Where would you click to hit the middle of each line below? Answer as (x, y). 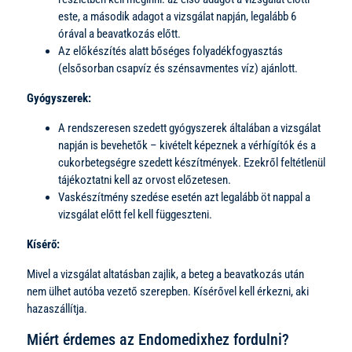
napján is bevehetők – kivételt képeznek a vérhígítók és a (187, 145)
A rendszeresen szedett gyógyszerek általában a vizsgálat (189, 128)
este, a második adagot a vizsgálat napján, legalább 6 (177, 16)
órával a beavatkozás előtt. (119, 33)
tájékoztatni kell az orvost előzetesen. (145, 180)
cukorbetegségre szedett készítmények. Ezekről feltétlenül (192, 162)
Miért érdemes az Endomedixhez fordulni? (158, 339)
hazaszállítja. (57, 308)
